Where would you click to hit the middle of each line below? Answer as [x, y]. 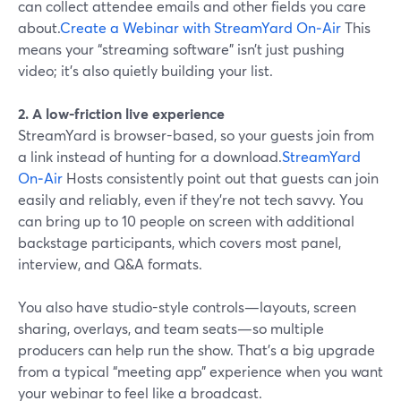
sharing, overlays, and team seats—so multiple [171, 328]
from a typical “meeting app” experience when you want [200, 371]
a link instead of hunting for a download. [150, 156]
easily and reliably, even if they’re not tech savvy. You [191, 199]
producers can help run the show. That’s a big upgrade [196, 350]
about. [39, 27]
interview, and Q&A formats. [110, 264]
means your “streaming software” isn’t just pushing [181, 49]
